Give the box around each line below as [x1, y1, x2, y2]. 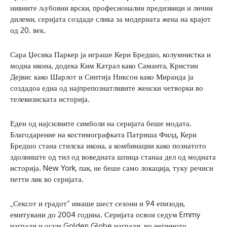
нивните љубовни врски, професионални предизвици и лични [10, 3, 213, 13]
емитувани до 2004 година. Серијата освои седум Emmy [10, 209, 200, 219]
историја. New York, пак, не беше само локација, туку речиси [10, 163, 213, 173]
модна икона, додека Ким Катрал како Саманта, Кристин [10, 60, 198, 70]
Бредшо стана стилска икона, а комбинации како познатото [10, 140, 206, 150]
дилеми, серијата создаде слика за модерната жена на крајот [10, 14, 211, 24]
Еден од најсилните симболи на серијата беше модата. [10, 118, 192, 128]
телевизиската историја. [10, 94, 90, 104]
